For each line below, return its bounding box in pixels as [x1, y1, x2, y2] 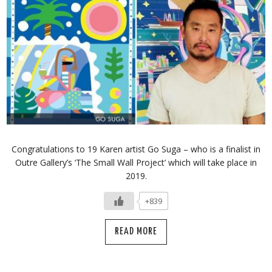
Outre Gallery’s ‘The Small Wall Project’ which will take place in [15, 156, 257, 168]
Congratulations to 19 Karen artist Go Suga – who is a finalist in [12, 143, 260, 155]
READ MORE [115, 226, 157, 237]
